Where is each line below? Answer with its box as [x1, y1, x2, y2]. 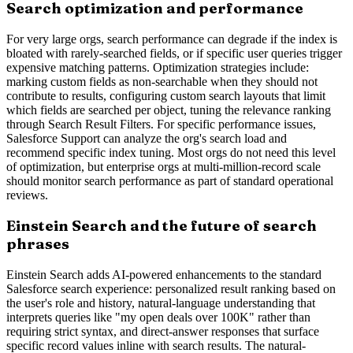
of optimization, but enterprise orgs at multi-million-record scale [6, 159, 321, 173]
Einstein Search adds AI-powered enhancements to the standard [6, 268, 321, 282]
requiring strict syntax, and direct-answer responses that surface [6, 325, 319, 339]
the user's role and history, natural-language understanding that [6, 296, 315, 310]
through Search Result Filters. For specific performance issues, [6, 117, 316, 131]
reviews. [6, 188, 48, 202]
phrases [6, 235, 69, 254]
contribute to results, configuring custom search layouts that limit [6, 88, 325, 102]
